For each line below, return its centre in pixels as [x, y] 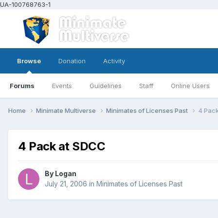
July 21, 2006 [66, 184]
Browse [29, 61]
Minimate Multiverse [67, 110]
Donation [72, 61]
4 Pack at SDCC [62, 146]
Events [62, 86]
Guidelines [106, 86]
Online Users [190, 86]
